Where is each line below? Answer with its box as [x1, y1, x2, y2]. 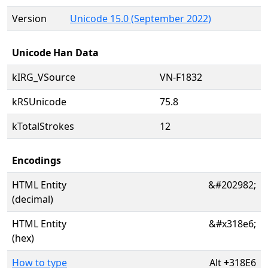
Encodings [12, 154, 61, 167]
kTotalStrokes [12, 120, 74, 133]
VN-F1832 [160, 71, 202, 84]
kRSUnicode [12, 95, 66, 108]
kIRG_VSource [12, 71, 75, 84]
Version [12, 12, 47, 25]
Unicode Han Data [12, 46, 99, 59]
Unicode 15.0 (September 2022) [70, 12, 211, 25]
